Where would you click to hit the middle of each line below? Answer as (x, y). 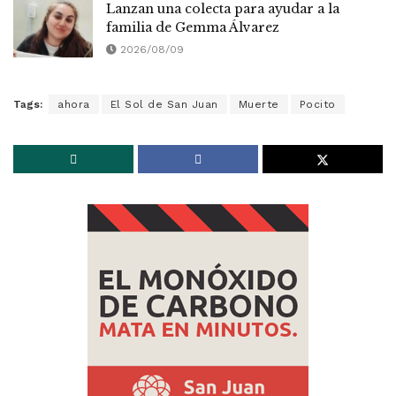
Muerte (259, 104)
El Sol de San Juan (164, 104)
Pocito (317, 104)
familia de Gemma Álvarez (193, 28)
